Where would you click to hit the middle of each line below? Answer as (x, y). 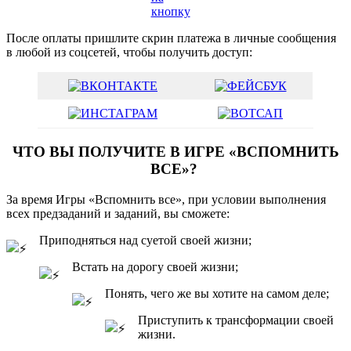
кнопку (170, 12)
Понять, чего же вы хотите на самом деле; (219, 293)
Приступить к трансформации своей (236, 320)
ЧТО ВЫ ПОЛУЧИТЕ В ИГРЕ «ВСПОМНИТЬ (175, 152)
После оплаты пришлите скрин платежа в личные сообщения (171, 38)
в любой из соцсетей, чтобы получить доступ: (129, 52)
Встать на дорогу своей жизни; (157, 266)
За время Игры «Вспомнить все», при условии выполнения (166, 199)
